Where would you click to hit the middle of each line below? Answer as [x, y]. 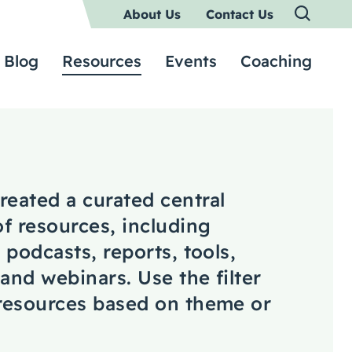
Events [191, 61]
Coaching [276, 61]
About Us [152, 14]
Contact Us [240, 14]
